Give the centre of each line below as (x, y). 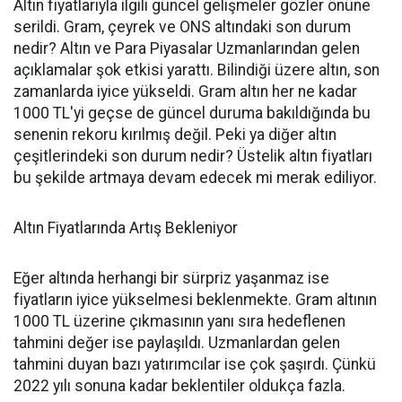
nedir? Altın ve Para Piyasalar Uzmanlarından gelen (187, 48)
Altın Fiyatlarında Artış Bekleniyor (126, 228)
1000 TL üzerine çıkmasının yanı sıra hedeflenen (179, 321)
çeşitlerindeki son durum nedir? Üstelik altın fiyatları (193, 156)
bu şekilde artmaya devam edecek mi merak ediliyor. (195, 178)
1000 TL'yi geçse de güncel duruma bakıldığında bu (192, 113)
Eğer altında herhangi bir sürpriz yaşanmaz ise (171, 278)
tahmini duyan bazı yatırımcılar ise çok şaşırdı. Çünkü (195, 364)
